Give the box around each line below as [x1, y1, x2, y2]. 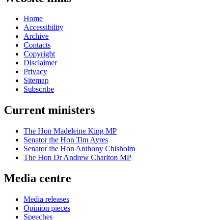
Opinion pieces [24, 204, 70, 213]
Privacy [24, 67, 47, 76]
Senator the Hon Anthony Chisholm [24, 144, 135, 153]
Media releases [24, 195, 69, 204]
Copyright [24, 50, 55, 58]
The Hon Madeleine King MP [24, 127, 117, 136]
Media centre [4, 172, 71, 185]
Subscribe [24, 85, 54, 94]
